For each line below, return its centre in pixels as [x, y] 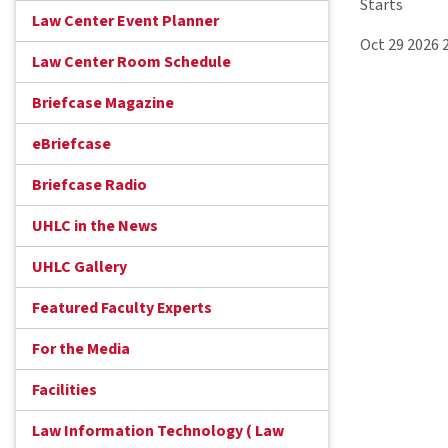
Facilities [64, 390]
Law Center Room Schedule [131, 62]
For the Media [81, 349]
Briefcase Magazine [103, 103]
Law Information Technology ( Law [158, 431]
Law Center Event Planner [125, 21]
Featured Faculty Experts [122, 308]
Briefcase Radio [89, 185]
